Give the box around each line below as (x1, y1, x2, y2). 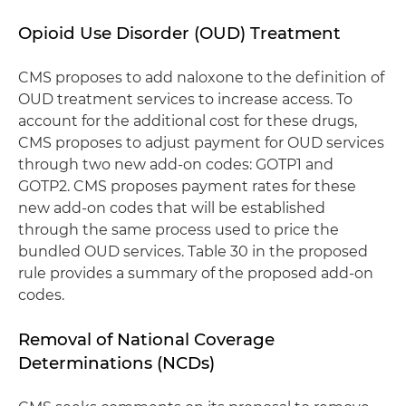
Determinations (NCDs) (18, 353, 215, 373)
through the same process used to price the (18, 221, 339, 238)
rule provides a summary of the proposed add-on (18, 265, 373, 282)
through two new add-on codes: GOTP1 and (18, 156, 333, 173)
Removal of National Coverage (18, 329, 275, 350)
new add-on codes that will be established (18, 199, 325, 217)
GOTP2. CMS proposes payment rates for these (18, 178, 356, 195)
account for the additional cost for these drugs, (18, 112, 357, 130)
